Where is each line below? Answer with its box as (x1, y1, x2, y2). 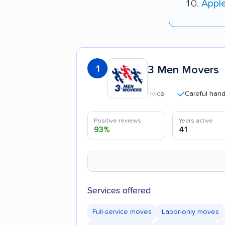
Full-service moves (92, 208, 152, 216)
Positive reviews (94, 118, 141, 125)
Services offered (87, 186, 151, 196)
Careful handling (161, 90, 213, 98)
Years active (178, 118, 213, 125)
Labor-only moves (162, 208, 219, 216)
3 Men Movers (148, 65, 219, 76)
